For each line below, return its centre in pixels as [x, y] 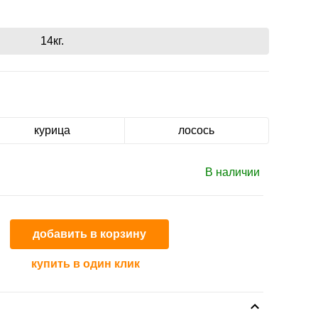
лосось [197, 130]
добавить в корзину [89, 234]
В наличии [232, 172]
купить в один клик [86, 264]
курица [52, 130]
